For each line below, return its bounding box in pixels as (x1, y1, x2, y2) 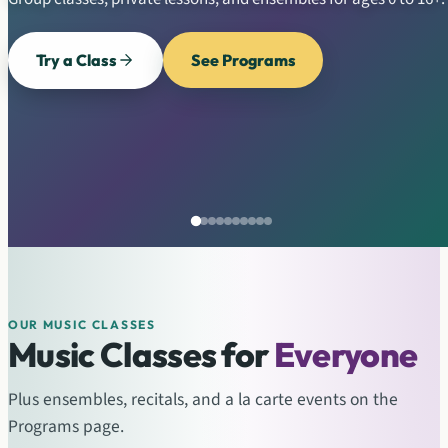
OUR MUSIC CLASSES (8, 317, 156, 332)
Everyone (273, 333, 418, 376)
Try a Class (36, 49, 117, 70)
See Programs (190, 49, 296, 70)
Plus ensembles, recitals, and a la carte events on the (8, 387, 398, 412)
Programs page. (8, 414, 124, 439)
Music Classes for (8, 333, 274, 376)
